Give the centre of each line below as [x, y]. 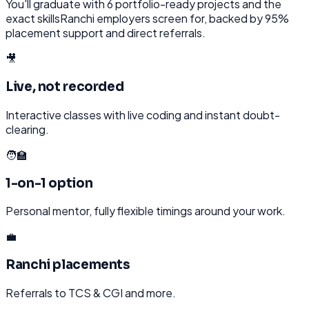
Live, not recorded [65, 87]
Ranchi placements [68, 265]
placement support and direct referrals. [106, 33]
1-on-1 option [49, 183]
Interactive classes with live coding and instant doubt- [143, 114]
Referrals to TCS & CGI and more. [91, 292]
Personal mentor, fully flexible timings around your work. [146, 211]
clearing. [27, 129]
